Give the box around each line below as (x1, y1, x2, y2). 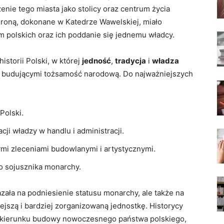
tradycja (115, 56, 146, 65)
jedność (82, 56, 111, 65)
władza (152, 56, 179, 65)
